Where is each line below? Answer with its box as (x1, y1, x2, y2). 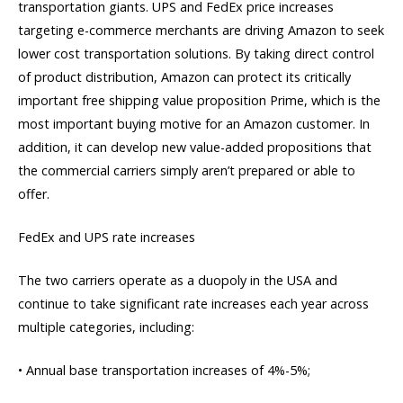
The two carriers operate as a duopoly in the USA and (18, 271, 337, 289)
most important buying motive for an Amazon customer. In (18, 114, 370, 132)
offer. (18, 184, 49, 202)
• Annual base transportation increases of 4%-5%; (18, 362, 310, 380)
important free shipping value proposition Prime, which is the (18, 91, 381, 109)
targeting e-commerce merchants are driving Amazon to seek (18, 21, 384, 39)
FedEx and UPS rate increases (18, 228, 195, 246)
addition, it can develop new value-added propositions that (18, 138, 372, 156)
